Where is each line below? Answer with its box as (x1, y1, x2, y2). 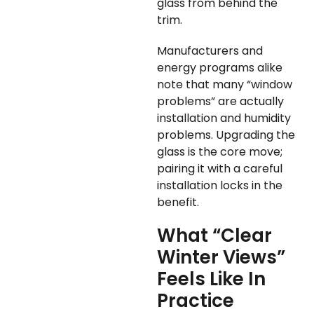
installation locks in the (157, 177, 282, 194)
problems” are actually (157, 93, 284, 110)
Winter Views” (157, 245, 285, 271)
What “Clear (157, 223, 272, 249)
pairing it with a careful (157, 161, 282, 177)
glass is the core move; (157, 144, 282, 161)
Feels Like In (157, 266, 266, 292)
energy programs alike (157, 60, 282, 76)
